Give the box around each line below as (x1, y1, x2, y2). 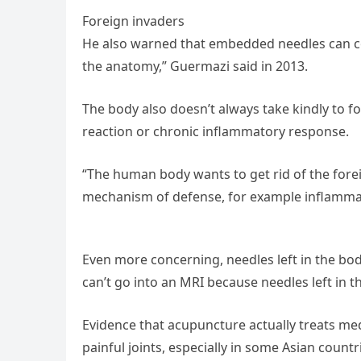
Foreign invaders (82, 11, 185, 30)
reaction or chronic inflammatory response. (82, 122, 349, 140)
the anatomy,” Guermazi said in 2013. (82, 56, 308, 75)
